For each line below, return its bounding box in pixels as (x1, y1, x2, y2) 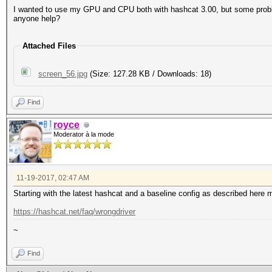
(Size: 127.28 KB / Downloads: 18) (87, 69, 211, 78)
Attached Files (22, 41, 76, 50)
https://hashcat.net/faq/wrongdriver (13, 207, 135, 216)
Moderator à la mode (53, 131, 114, 138)
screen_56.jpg (38, 69, 87, 78)
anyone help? (13, 14, 60, 23)
